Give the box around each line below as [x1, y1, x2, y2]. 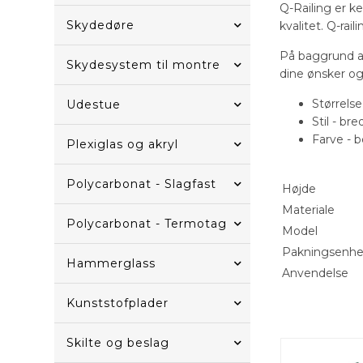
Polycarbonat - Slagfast [66, 177, 217, 191]
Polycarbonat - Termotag [66, 216, 228, 231]
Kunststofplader [66, 296, 169, 310]
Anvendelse [282, 265, 349, 280]
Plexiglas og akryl [66, 137, 179, 152]
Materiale [282, 202, 335, 217]
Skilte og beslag [66, 335, 170, 350]
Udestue [66, 97, 122, 112]
